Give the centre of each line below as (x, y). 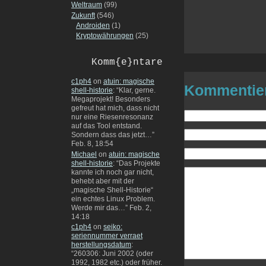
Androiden (93, 26)
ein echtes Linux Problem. (113, 199)
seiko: (113, 227)
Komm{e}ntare (127, 62)
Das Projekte (140, 163)
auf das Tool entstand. (107, 126)
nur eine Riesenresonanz (112, 117)
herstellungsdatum (101, 245)
